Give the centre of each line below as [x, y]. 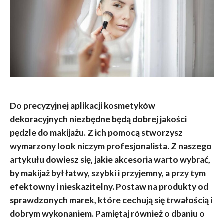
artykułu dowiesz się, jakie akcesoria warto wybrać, [110, 159]
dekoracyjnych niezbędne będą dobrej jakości [98, 119]
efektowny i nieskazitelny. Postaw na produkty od [109, 186]
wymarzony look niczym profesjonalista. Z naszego [111, 146]
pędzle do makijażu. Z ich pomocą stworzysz [96, 132]
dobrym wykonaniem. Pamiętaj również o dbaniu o [107, 213]
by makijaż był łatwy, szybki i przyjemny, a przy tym [108, 173]
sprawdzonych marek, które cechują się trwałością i [111, 200]
